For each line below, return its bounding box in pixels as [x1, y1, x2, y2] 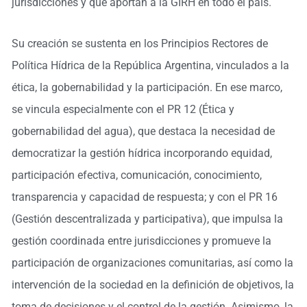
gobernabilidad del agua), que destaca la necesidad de [11, 125, 275, 138]
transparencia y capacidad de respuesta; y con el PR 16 [11, 191, 278, 204]
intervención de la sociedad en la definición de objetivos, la [11, 278, 294, 291]
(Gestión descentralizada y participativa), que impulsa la [11, 212, 283, 225]
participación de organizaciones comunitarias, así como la [11, 256, 293, 269]
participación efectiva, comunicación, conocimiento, [11, 169, 262, 182]
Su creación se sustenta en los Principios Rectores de [11, 37, 268, 50]
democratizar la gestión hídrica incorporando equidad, [11, 147, 272, 160]
